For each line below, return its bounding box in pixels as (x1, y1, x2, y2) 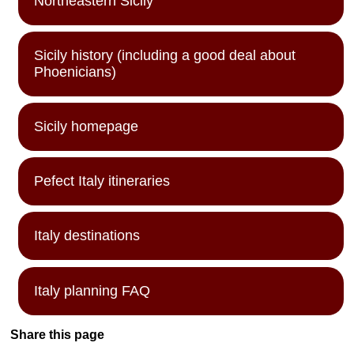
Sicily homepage (34, 118, 139, 134)
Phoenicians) (34, 63, 117, 80)
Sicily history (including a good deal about (34, 47, 296, 63)
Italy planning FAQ (34, 282, 151, 299)
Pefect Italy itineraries (34, 173, 171, 190)
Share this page (10, 327, 105, 341)
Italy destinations (34, 228, 141, 244)
